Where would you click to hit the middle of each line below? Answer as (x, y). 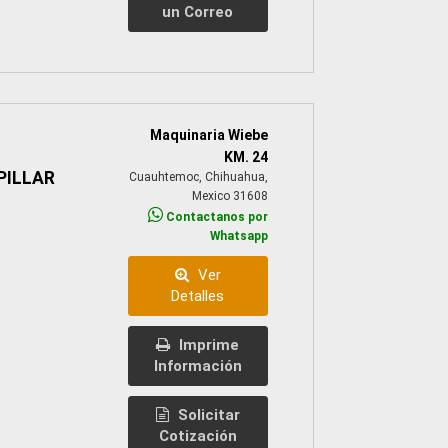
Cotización (197, 436)
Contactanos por (215, 217)
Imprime (207, 345)
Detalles (198, 296)
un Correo (198, 12)
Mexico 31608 (229, 196)
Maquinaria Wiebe (208, 135)
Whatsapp (238, 236)
